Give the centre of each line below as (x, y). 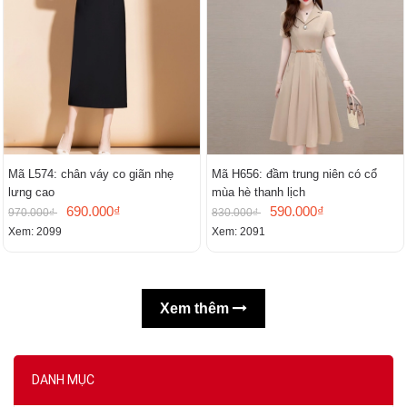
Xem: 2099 (35, 232)
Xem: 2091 (238, 232)
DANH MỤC (63, 380)
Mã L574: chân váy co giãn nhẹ (91, 174)
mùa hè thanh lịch (258, 193)
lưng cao (31, 193)
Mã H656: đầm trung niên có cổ (294, 174)
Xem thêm (196, 309)
